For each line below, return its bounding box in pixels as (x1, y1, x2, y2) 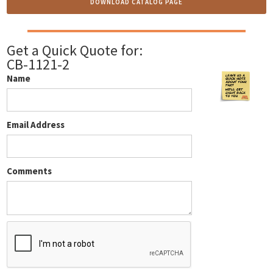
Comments (7, 165, 52, 177)
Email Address (7, 119, 65, 131)
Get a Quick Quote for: (7, 41, 143, 60)
